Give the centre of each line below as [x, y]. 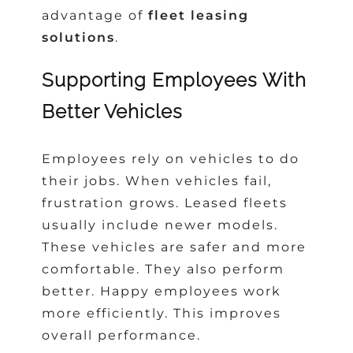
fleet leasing [199, 15]
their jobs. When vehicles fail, [157, 181]
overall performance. [122, 336]
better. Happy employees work [162, 292]
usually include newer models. [160, 225]
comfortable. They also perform [163, 269]
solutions [79, 37]
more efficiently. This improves [162, 314]
